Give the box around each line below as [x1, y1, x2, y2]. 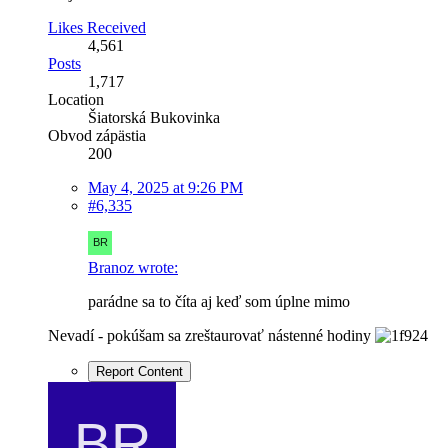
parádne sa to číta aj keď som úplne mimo [88, 292, 350, 310]
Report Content [96, 363, 183, 379]
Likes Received [48, 18, 146, 36]
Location [48, 90, 104, 108]
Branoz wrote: [88, 258, 178, 276]
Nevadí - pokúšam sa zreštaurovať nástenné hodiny [48, 326, 375, 344]
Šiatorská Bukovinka [88, 108, 220, 126]
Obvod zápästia [48, 126, 146, 144]
